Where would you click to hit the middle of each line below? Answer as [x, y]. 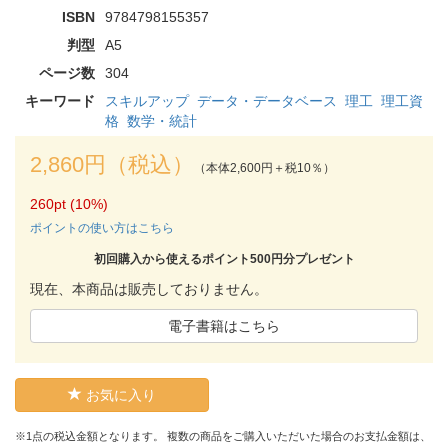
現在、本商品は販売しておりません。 [149, 288]
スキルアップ [147, 100]
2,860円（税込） [112, 164]
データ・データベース [267, 100]
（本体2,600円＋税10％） [264, 167]
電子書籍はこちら [224, 325]
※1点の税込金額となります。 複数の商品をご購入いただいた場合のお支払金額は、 [223, 435]
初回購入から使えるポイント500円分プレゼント [224, 258]
